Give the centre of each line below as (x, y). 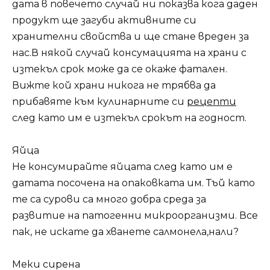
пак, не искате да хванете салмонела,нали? (125, 231)
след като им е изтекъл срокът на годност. (129, 118)
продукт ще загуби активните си (104, 20)
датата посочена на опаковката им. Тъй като (133, 183)
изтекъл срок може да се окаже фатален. (120, 69)
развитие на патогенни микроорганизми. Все (135, 215)
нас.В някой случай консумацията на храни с (129, 52)
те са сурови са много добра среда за (109, 199)
